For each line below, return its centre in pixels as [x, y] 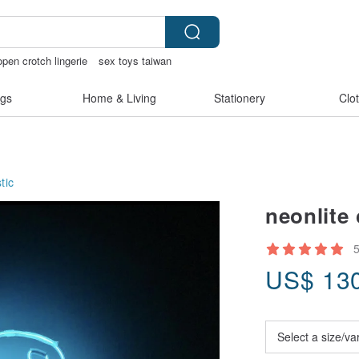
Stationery [240, 98]
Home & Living [119, 98]
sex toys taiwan [135, 61]
